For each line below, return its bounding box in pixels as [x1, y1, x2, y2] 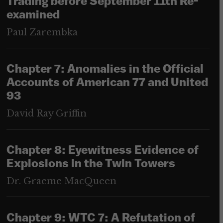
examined [6, 9, 60, 22]
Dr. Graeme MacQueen [6, 176, 116, 187]
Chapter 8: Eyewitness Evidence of [6, 145, 199, 157]
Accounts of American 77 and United [6, 77, 208, 90]
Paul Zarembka [6, 27, 78, 38]
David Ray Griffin [6, 108, 87, 119]
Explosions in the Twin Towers [6, 158, 175, 171]
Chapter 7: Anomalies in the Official [6, 64, 204, 76]
